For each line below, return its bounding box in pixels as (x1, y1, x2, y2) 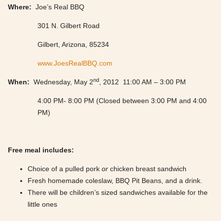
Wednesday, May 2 (30, 78, 93, 86)
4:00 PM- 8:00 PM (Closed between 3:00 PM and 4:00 (37, 97, 207, 105)
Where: (8, 3, 32, 11)
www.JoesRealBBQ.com (37, 59, 112, 68)
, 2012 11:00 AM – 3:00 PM (99, 78, 186, 86)
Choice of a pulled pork (28, 165, 102, 173)
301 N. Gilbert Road (37, 22, 100, 30)
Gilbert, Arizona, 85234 (37, 40, 109, 49)
